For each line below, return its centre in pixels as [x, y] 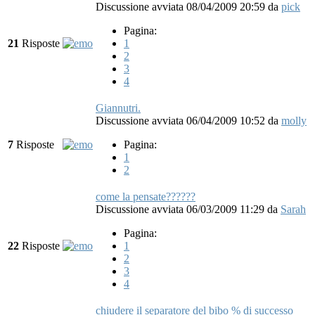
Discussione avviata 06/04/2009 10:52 [182, 120]
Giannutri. [118, 108]
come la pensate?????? [146, 196]
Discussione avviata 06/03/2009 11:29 [181, 209]
